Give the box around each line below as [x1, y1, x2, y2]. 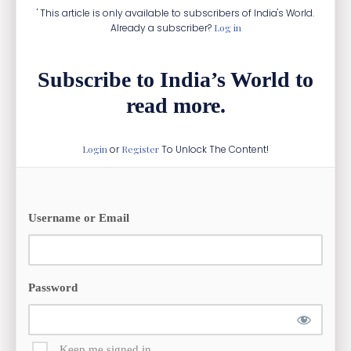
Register [121, 143, 159, 156]
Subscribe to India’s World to [38, 67, 313, 92]
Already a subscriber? [110, 21, 214, 35]
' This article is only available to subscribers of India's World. [37, 6, 314, 20]
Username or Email [28, 212, 129, 225]
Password [28, 281, 78, 295]
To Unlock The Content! [159, 143, 269, 157]
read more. [125, 93, 226, 118]
